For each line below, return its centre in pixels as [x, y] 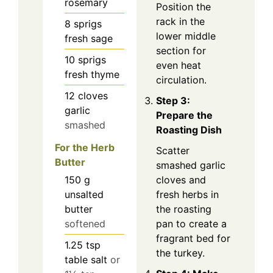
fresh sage [89, 39]
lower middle [186, 36]
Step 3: [173, 101]
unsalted [84, 195]
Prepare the [184, 115]
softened [85, 224]
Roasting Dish [189, 130]
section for [181, 51]
